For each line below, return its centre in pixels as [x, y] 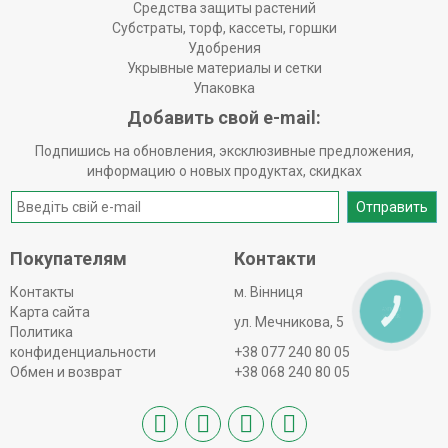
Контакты [42, 292]
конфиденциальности [83, 352]
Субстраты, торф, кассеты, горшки [224, 28]
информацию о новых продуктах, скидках [224, 171]
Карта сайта [50, 312]
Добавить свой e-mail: [224, 118]
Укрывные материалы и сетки [224, 68]
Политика [41, 332]
